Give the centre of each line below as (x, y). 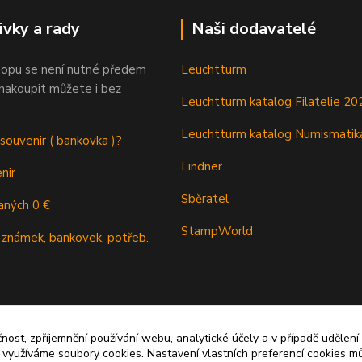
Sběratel (205, 198)
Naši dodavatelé (254, 28)
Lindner (202, 166)
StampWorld (217, 231)
